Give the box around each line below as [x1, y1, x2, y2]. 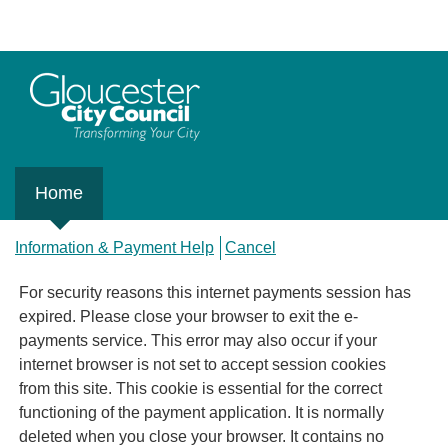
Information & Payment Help [15, 238, 214, 256]
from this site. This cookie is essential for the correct [19, 380, 382, 398]
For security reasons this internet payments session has [19, 284, 411, 302]
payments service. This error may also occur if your [19, 332, 151, 350]
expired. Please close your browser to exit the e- [19, 308, 358, 326]
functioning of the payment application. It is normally [19, 404, 384, 422]
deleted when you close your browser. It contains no [19, 428, 290, 446]
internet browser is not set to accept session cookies [19, 356, 386, 374]
